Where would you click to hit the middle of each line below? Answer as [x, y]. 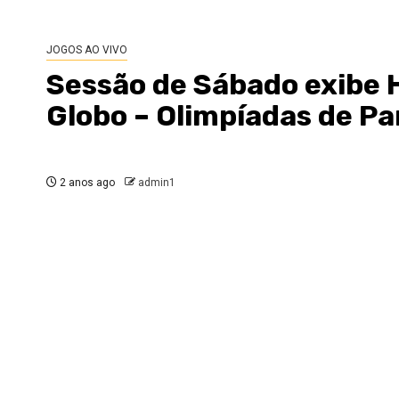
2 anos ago [86, 183]
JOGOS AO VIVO [87, 50]
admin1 [157, 183]
